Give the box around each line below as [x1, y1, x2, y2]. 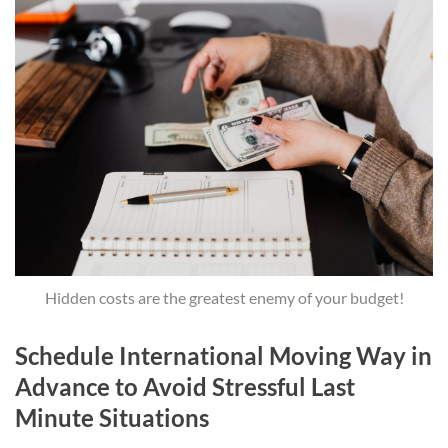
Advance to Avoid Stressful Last [15, 371, 355, 401]
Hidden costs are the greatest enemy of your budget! [44, 287, 404, 307]
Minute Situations [15, 402, 209, 432]
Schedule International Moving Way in [15, 340, 432, 370]
